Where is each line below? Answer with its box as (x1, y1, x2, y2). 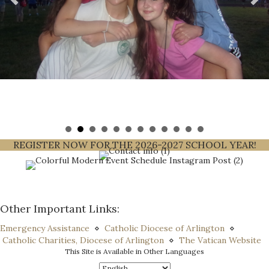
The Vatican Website (179, 235, 261, 246)
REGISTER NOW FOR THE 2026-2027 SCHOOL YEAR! (13, 138, 256, 151)
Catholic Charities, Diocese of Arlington (2, 235, 164, 246)
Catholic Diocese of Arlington (104, 223, 225, 234)
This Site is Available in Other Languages (65, 247, 204, 256)
